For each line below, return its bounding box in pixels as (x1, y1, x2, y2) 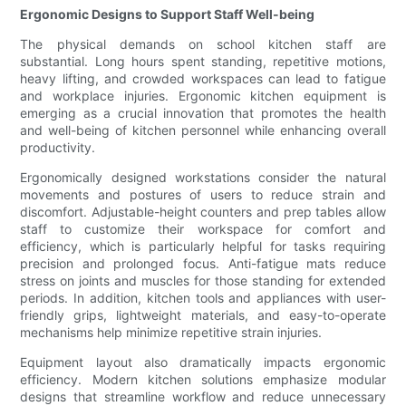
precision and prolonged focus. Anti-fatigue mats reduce (20, 256, 386, 272)
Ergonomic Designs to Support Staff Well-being (20, 6, 315, 23)
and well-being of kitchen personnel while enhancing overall (20, 122, 386, 139)
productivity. (20, 140, 96, 156)
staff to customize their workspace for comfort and (20, 221, 386, 237)
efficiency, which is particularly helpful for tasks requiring (20, 238, 386, 255)
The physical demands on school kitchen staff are (20, 36, 386, 53)
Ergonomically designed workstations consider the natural (20, 169, 386, 186)
